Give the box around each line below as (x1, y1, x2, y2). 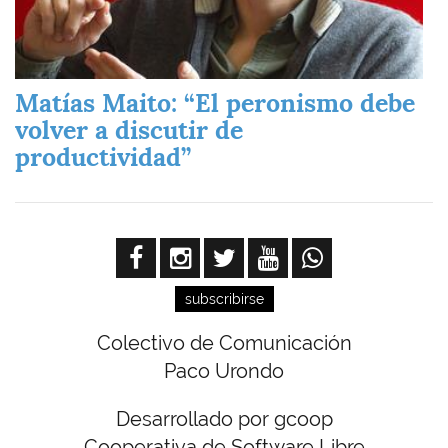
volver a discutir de (15, 114, 243, 147)
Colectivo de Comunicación (96, 331, 352, 356)
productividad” (15, 141, 191, 174)
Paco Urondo (164, 359, 284, 384)
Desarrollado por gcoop (115, 407, 333, 432)
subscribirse (184, 291, 264, 308)
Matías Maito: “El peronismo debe (15, 87, 415, 120)
